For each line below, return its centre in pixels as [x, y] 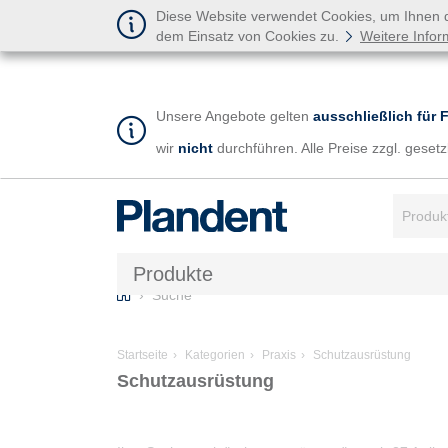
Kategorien [213, 354]
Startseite [142, 354]
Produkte [173, 273]
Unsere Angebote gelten [234, 116]
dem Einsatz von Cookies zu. [249, 36]
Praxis [277, 354]
